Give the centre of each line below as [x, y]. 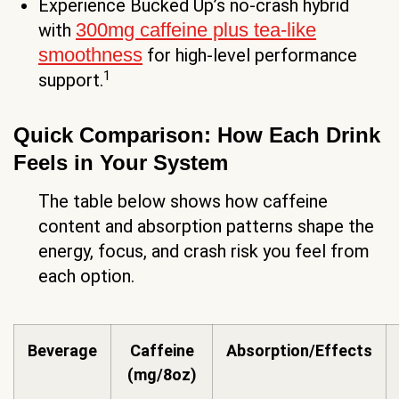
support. [71, 81]
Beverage [62, 351]
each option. [86, 277]
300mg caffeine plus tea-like [196, 30]
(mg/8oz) [162, 375]
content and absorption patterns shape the [206, 227]
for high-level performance [250, 56]
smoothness [90, 55]
